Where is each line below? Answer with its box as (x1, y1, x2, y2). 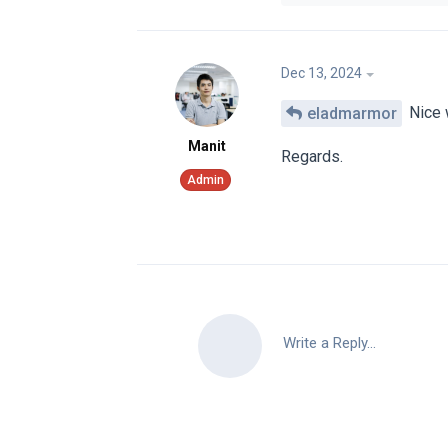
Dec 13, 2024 (281, 65, 362, 82)
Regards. (281, 146, 343, 166)
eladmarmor (307, 103, 397, 123)
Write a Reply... (283, 333, 376, 352)
